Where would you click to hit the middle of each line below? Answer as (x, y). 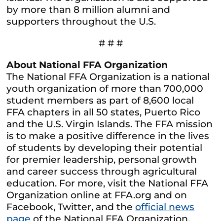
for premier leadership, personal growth (102, 159)
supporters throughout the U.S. (81, 21)
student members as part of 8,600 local (100, 100)
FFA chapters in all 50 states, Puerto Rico (104, 112)
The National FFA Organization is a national (108, 76)
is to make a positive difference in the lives (108, 136)
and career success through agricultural (102, 171)
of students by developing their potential (105, 147)
